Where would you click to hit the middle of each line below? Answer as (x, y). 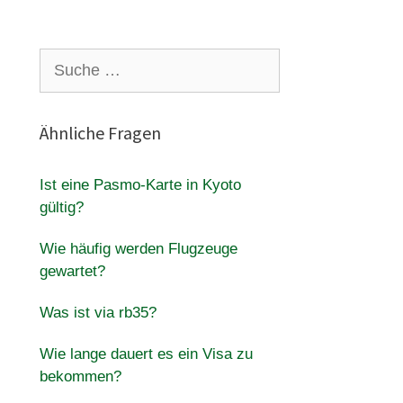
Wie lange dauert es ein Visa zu (146, 354)
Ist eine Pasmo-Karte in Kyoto (140, 185)
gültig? (61, 207)
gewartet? (72, 271)
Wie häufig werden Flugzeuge (138, 249)
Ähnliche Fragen (100, 133)
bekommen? (80, 376)
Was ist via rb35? (98, 313)
